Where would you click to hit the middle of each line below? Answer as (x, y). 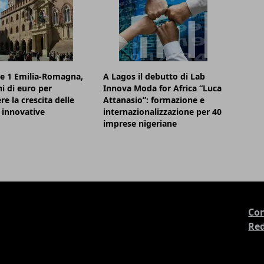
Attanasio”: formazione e (154, 100)
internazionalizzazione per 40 (163, 112)
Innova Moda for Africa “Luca (163, 88)
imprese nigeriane (140, 124)
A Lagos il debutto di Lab (154, 77)
